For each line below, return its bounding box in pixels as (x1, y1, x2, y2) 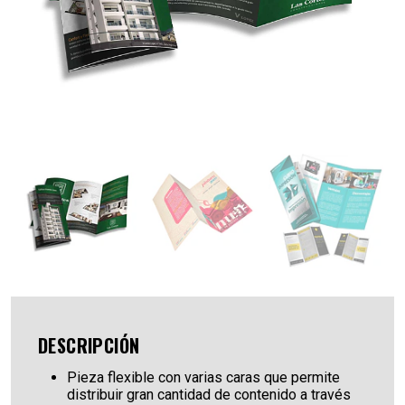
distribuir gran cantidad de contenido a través (67, 385, 351, 403)
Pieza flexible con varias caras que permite (67, 368, 340, 386)
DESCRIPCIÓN (38, 331, 140, 359)
